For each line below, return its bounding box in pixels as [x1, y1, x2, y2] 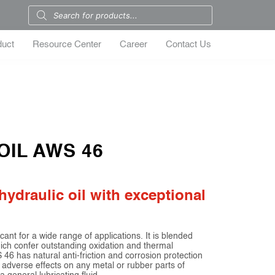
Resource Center [33, 40, 102, 49]
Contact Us [166, 40, 212, 49]
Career [120, 40, 148, 49]
